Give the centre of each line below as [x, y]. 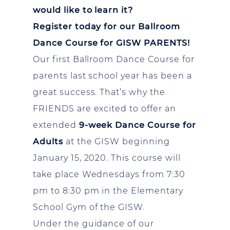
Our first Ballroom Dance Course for [114, 59]
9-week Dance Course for [137, 125]
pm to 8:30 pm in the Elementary [108, 191]
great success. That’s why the [99, 92]
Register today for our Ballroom [107, 26]
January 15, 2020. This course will [107, 158]
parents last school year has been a [112, 76]
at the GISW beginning [116, 141]
